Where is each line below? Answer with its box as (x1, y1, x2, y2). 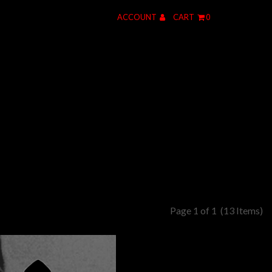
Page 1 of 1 (170, 205, 220, 217)
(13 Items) (220, 205, 263, 217)
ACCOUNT (117, 12, 158, 22)
